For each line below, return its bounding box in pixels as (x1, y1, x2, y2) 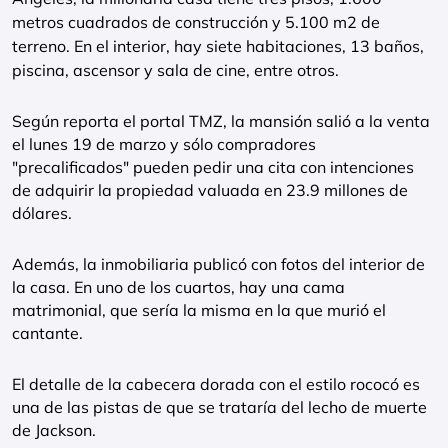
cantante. (12, 323, 83, 343)
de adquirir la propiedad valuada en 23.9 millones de (12, 180, 408, 200)
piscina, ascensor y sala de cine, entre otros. (12, 60, 339, 80)
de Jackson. (12, 420, 96, 440)
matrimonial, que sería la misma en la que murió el (12, 300, 386, 320)
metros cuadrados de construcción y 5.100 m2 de (12, 12, 380, 32)
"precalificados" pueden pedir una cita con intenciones (12, 157, 414, 177)
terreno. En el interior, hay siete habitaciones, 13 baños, (12, 36, 424, 56)
